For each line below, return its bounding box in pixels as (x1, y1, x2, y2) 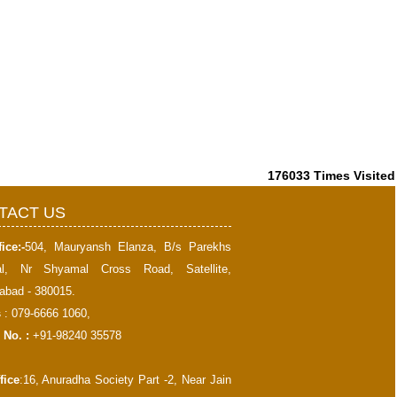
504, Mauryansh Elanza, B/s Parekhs (24, 240, 231, 253)
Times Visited (314, 168, 395, 183)
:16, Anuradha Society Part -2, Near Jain (19, 373, 231, 386)
